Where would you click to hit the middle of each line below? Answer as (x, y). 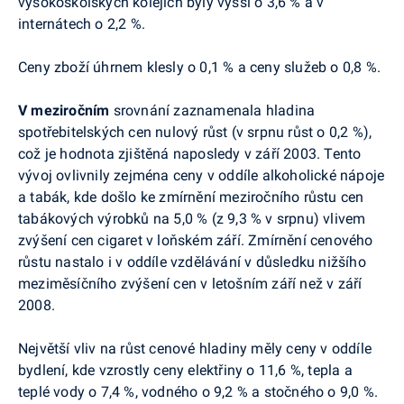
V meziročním (66, 110)
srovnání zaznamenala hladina (214, 110)
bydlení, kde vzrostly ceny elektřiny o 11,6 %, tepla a (185, 370)
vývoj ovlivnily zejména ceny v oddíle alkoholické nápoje (202, 175)
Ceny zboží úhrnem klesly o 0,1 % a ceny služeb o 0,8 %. (199, 67)
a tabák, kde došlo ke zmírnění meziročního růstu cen (191, 197)
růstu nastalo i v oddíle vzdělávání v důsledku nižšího (192, 262)
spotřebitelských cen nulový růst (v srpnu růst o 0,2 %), (195, 132)
